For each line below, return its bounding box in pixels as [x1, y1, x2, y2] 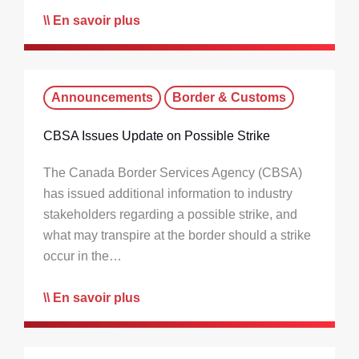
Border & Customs [172, 91, 286, 105]
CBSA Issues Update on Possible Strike [43, 129, 270, 143]
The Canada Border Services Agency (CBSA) [43, 166, 302, 180]
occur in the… [43, 249, 122, 264]
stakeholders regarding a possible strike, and [43, 208, 297, 222]
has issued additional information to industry [43, 187, 292, 201]
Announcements [51, 91, 153, 105]
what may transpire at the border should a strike [43, 228, 311, 243]
